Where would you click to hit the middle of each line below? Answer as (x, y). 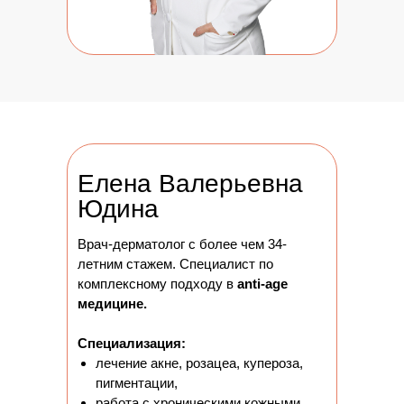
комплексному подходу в (157, 284)
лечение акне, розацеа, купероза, (199, 363)
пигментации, (137, 383)
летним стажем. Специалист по (175, 264)
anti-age (262, 284)
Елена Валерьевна (190, 184)
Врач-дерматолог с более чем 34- (182, 244)
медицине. (112, 303)
